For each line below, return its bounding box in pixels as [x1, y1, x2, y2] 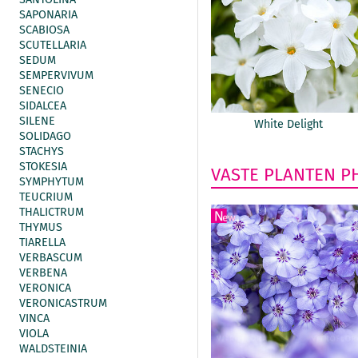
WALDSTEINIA [19, 342, 87, 356]
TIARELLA [19, 236, 66, 249]
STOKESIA [19, 160, 67, 173]
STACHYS [19, 145, 64, 158]
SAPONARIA [19, 8, 78, 22]
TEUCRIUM [19, 190, 73, 204]
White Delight [254, 117, 324, 131]
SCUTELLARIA [19, 38, 86, 52]
